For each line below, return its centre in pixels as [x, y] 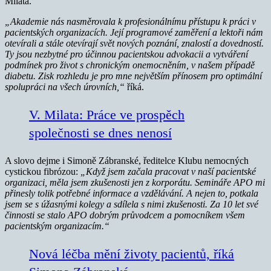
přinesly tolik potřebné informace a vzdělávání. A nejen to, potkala [132, 194]
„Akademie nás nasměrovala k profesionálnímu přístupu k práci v [130, 22]
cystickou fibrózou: [43, 172]
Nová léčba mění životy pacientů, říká [132, 254]
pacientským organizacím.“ [57, 226]
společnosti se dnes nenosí [100, 133]
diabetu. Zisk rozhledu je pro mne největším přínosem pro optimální [133, 76]
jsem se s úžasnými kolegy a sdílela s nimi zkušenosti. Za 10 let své [132, 204]
